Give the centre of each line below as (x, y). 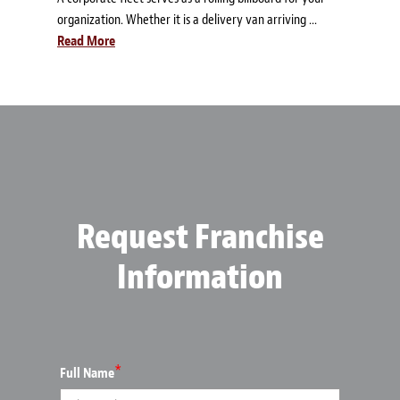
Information (200, 278)
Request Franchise (200, 237)
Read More (86, 42)
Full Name (87, 374)
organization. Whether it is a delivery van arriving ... (187, 20)
